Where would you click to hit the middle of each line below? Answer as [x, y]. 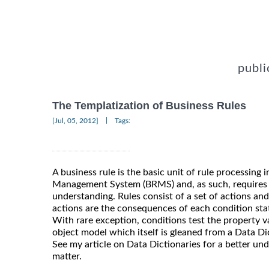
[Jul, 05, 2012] [75, 120]
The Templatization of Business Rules [149, 105]
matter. [67, 256]
